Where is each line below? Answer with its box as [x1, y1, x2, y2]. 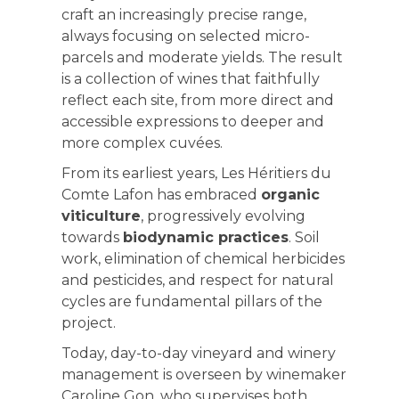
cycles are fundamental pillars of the [61, 293, 322, 310]
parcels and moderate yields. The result [61, 49, 343, 66]
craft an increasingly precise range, [61, 6, 306, 23]
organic [260, 186, 320, 203]
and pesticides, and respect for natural [61, 272, 334, 289]
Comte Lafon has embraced [61, 186, 261, 203]
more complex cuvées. [61, 134, 223, 151]
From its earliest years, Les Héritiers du [61, 165, 331, 182]
